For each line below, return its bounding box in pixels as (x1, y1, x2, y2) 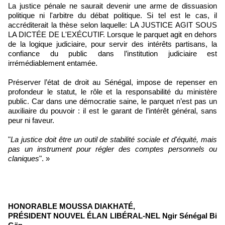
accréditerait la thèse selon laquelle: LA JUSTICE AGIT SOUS (8, 20, 217, 29)
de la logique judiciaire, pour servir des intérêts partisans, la (8, 39, 217, 48)
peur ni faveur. (8, 116, 54, 125)
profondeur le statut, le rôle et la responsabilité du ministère (8, 87, 217, 96)
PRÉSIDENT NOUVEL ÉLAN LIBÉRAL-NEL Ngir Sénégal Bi (8, 211, 217, 220)
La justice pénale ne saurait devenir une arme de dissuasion (8, 1, 217, 10)
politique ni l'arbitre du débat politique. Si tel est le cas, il (8, 11, 217, 20)
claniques (8, 154, 39, 163)
